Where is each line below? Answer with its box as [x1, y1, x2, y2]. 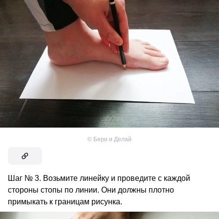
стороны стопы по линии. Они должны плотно [8, 185, 174, 194]
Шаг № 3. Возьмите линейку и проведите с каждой [8, 174, 190, 182]
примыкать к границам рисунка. [8, 197, 122, 206]
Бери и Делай [93, 135, 131, 143]
